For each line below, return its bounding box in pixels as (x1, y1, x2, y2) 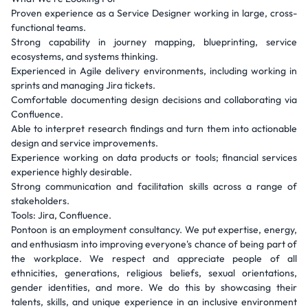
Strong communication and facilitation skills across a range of (11, 180, 297, 192)
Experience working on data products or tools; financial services (11, 151, 297, 164)
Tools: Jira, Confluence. (11, 209, 111, 221)
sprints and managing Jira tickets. (11, 79, 155, 91)
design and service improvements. (11, 137, 158, 149)
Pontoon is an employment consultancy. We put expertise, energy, (11, 223, 297, 236)
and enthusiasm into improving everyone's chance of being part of (11, 238, 297, 250)
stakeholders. (11, 195, 69, 207)
